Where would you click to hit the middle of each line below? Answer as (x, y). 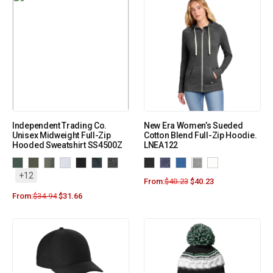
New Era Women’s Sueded (193, 126)
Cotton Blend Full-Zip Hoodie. (200, 136)
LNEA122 (161, 145)
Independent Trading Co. (60, 126)
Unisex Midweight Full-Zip (62, 136)
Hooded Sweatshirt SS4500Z (67, 145)
